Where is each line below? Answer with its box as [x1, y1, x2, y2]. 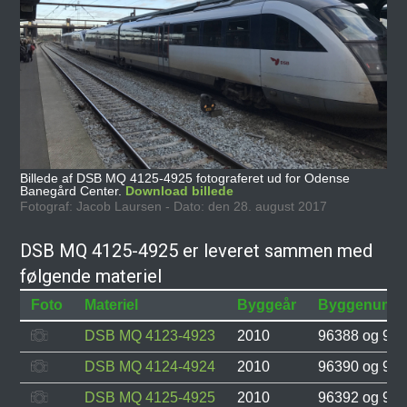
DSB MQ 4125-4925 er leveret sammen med [20, 239, 373, 262]
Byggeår [237, 296, 297, 313]
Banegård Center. [20, 183, 126, 198]
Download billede [125, 183, 234, 198]
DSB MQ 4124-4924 [84, 358, 216, 374]
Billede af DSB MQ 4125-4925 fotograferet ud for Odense [20, 170, 351, 185]
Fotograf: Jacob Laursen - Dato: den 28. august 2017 [20, 198, 328, 213]
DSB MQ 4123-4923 [84, 327, 216, 343]
